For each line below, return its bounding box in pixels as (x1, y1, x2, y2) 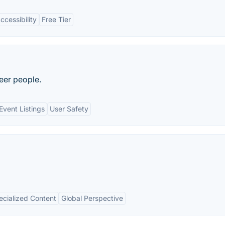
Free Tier (42, 15, 71, 24)
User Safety (50, 104, 88, 113)
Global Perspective (61, 194, 123, 202)
